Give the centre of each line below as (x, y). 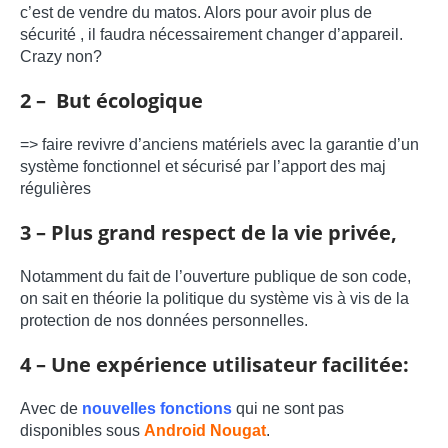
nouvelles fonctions (155, 409)
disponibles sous (82, 431)
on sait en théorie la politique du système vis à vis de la (214, 299)
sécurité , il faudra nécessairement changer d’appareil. (211, 35)
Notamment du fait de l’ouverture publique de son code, (215, 277)
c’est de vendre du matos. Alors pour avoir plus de (196, 13)
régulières (55, 189)
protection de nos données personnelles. (164, 321)
